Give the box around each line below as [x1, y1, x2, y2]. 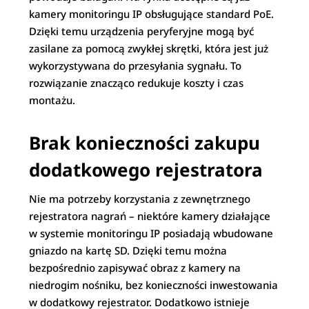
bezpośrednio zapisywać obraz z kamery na [29, 260, 241, 275]
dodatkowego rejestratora [29, 157, 263, 182]
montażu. [29, 92, 76, 107]
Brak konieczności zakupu [29, 130, 261, 155]
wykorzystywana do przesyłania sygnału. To [29, 58, 242, 72]
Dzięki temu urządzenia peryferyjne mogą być [29, 23, 255, 38]
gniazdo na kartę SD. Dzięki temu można [29, 243, 228, 257]
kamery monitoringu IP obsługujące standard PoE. [29, 6, 275, 21]
